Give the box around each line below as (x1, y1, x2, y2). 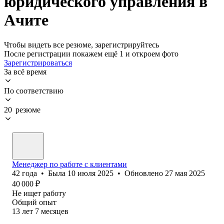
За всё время (4, 67, 46, 76)
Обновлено (124, 168, 165, 177)
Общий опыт (12, 197, 56, 206)
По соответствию (4, 86, 63, 95)
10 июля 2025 (67, 168, 113, 177)
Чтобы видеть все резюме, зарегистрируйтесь (4, 40, 159, 49)
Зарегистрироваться (4, 58, 72, 67)
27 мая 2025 (165, 168, 205, 177)
